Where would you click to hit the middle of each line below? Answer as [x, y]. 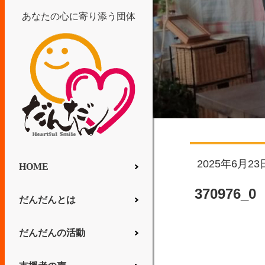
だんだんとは [47, 199]
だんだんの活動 [52, 232]
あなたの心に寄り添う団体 [79, 16]
